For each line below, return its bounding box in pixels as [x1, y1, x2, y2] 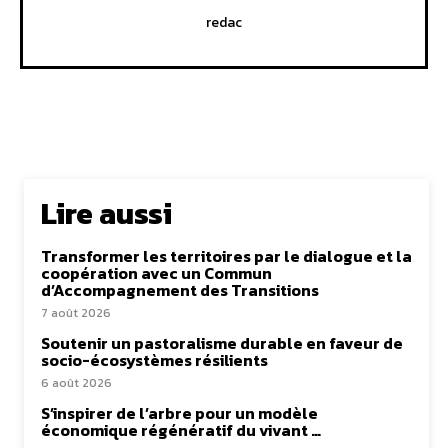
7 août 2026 [41, 303, 111, 322]
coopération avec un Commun [41, 260, 272, 285]
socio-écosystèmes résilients [41, 347, 268, 372]
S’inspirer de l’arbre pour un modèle [41, 400, 318, 425]
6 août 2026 [41, 373, 112, 392]
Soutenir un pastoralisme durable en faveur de [41, 330, 403, 355]
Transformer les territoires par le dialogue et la [41, 243, 412, 268]
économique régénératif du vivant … [41, 417, 321, 442]
